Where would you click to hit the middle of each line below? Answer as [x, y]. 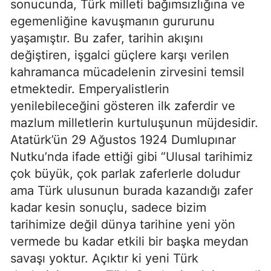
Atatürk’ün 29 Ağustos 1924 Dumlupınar [123, 140]
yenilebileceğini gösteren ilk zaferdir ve [123, 106]
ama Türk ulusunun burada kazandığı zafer [132, 191]
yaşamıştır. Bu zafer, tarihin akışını [107, 38]
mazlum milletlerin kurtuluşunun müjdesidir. [134, 123]
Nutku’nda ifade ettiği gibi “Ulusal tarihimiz [132, 157]
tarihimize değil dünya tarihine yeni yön [123, 224]
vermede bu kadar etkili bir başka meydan [129, 241]
